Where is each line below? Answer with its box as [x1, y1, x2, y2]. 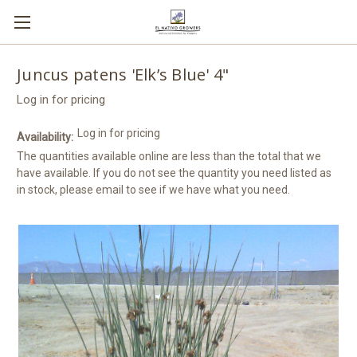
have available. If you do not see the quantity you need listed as [17, 166, 331, 179]
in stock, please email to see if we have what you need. [17, 182, 290, 196]
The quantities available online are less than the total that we [17, 149, 321, 163]
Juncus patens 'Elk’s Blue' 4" [17, 64, 229, 86]
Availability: [17, 130, 73, 143]
